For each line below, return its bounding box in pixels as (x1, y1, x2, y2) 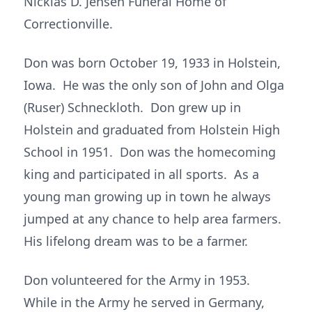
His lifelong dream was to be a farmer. (24, 233, 248, 249)
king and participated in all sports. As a (24, 166, 259, 182)
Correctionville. (24, 15, 113, 32)
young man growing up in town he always (24, 188, 271, 205)
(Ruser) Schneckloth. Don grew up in (24, 99, 241, 116)
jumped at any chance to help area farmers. (24, 210, 285, 227)
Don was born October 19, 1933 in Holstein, (24, 54, 281, 71)
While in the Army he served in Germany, (24, 294, 265, 311)
